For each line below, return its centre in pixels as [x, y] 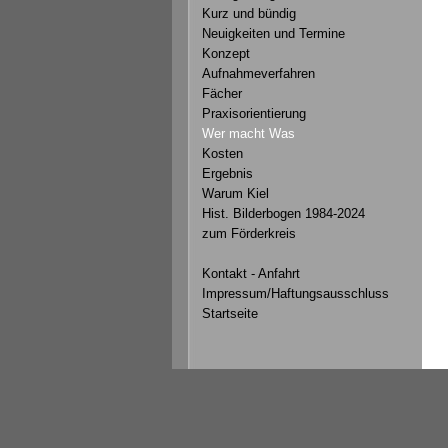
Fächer [222, 93]
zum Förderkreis [249, 233]
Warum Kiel [235, 193]
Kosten [222, 153]
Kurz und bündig [249, 13]
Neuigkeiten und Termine [273, 33]
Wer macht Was [248, 133]
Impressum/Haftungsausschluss [295, 293]
